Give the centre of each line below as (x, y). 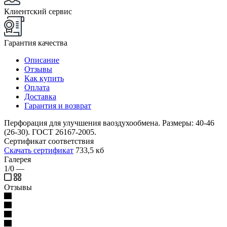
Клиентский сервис (38, 11)
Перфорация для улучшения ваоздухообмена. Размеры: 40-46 (109, 123)
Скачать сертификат (39, 150)
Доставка (40, 96)
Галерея (17, 159)
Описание (42, 60)
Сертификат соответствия (49, 141)
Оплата (37, 87)
